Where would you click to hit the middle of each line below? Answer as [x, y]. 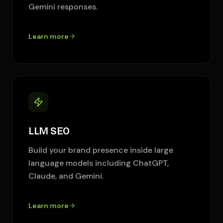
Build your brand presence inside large [101, 150]
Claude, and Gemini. [66, 176]
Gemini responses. [63, 7]
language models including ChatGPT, [99, 163]
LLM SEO [49, 131]
